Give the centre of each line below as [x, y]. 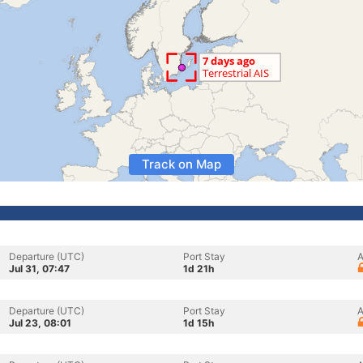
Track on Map [181, 164]
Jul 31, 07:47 [39, 269]
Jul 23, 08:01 [40, 323]
